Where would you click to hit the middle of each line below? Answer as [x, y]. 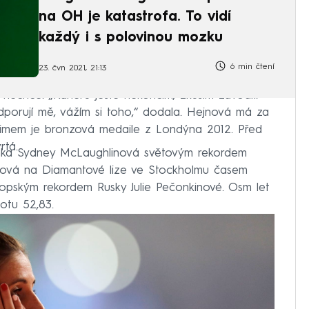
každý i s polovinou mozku [131, 38]
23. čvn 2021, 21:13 [72, 68]
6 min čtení [251, 67]
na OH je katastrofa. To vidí [135, 17]
